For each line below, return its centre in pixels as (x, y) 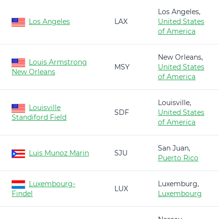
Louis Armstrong (58, 62)
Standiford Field (39, 117)
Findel (22, 194)
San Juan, (174, 148)
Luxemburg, (178, 184)
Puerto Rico (178, 158)
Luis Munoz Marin (59, 153)
